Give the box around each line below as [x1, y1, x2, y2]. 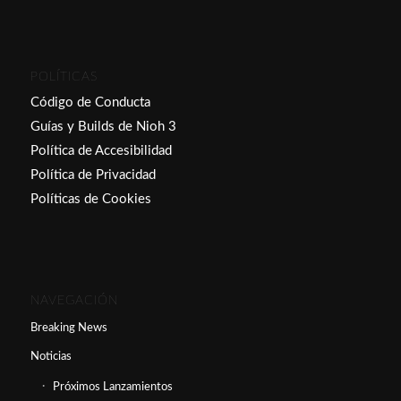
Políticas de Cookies [30, 192, 151, 207]
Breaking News [30, 322, 107, 335]
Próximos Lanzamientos [52, 381, 173, 394]
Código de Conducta [30, 96, 150, 110]
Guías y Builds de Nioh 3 [30, 120, 176, 134]
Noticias [30, 351, 72, 363]
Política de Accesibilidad [30, 144, 172, 158]
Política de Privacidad [30, 168, 156, 183]
